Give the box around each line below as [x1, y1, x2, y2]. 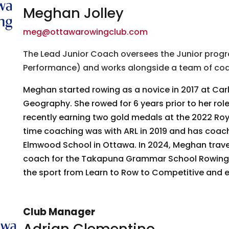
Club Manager [22, 205, 95, 219]
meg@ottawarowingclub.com [22, 26, 148, 38]
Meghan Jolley [22, 4, 124, 23]
